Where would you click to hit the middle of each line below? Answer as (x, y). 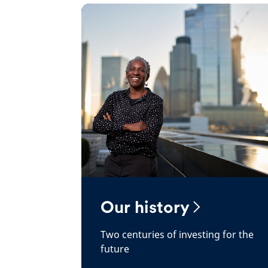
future (115, 249)
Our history (145, 207)
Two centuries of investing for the (177, 234)
